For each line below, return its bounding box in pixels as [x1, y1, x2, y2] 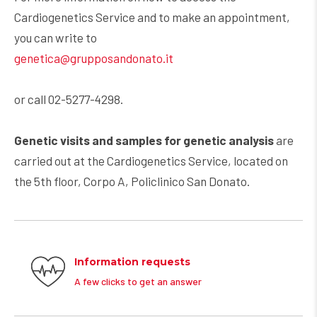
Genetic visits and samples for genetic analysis [14, 132, 274, 147]
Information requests [74, 255, 190, 268]
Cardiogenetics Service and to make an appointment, [14, 9, 290, 24]
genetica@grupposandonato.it [14, 50, 173, 65]
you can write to [14, 30, 97, 45]
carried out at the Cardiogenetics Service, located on [14, 153, 288, 168]
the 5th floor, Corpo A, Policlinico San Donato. [14, 173, 254, 188]
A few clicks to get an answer [74, 275, 202, 287]
